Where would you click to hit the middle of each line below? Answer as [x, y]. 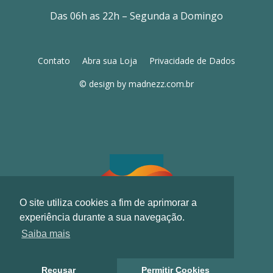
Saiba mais [46, 234]
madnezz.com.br [161, 84]
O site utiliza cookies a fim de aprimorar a [108, 203]
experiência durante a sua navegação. [102, 218]
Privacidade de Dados [192, 61]
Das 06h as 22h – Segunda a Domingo [136, 16]
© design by [104, 84]
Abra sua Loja [110, 61]
